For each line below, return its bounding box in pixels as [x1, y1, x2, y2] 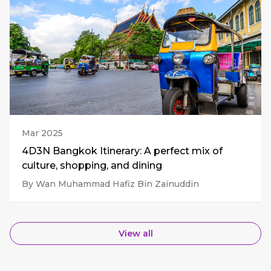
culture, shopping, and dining [22, 160, 162, 172]
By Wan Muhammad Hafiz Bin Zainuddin [22, 178, 199, 190]
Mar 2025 [22, 128, 63, 139]
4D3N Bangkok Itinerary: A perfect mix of [22, 145, 223, 157]
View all [118, 228, 153, 240]
